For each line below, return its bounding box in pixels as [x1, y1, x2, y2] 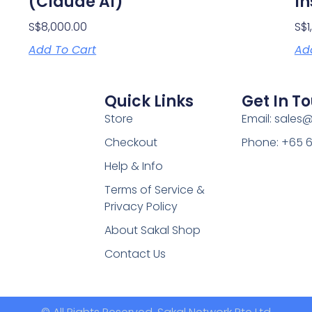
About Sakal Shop [104, 221, 201, 238]
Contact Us [104, 245, 166, 262]
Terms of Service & [104, 181, 205, 198]
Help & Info [104, 157, 163, 174]
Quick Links [104, 90, 194, 112]
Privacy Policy [104, 198, 178, 214]
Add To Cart [29, 42, 97, 58]
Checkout [104, 134, 157, 150]
